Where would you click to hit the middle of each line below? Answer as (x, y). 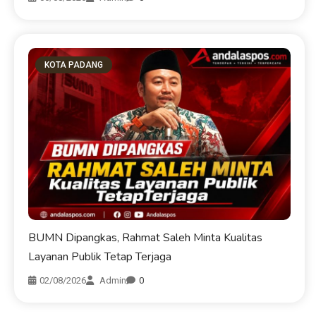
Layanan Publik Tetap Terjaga (100, 256)
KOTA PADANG (74, 65)
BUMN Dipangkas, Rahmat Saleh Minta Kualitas (146, 237)
